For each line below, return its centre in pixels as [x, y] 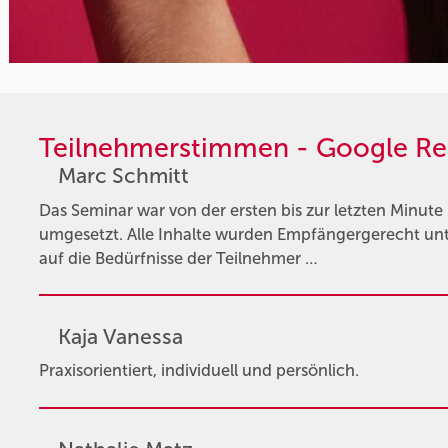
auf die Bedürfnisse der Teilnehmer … [178, 258]
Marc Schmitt [123, 175]
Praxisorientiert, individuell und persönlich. [198, 371]
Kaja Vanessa [120, 336]
